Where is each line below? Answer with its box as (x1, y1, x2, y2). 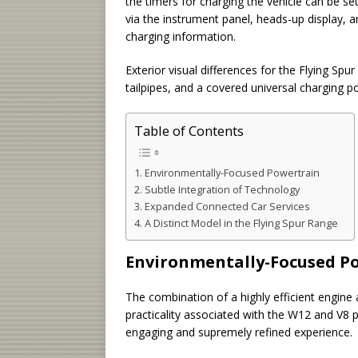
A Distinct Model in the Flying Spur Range (144, 217, 338, 231)
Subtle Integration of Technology (144, 183, 300, 197)
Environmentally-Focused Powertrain (144, 166, 320, 181)
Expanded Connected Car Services (144, 200, 310, 214)
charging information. (125, 29, 236, 44)
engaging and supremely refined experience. (125, 324, 352, 340)
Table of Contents (134, 121, 244, 141)
